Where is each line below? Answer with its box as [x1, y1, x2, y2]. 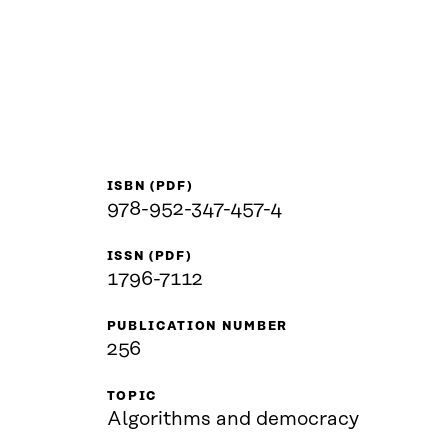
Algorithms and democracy [106, 408, 359, 430]
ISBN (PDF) [106, 179, 193, 193]
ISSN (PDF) [106, 249, 192, 263]
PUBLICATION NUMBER [106, 319, 288, 333]
